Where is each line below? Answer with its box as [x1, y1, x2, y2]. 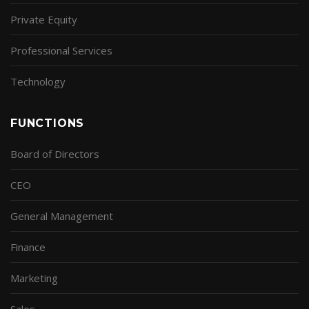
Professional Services [10, 43, 112, 57]
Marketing [10, 270, 58, 285]
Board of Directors [10, 146, 99, 161]
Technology [10, 74, 66, 88]
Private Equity [10, 12, 77, 26]
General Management [10, 208, 113, 223]
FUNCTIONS [10, 116, 85, 130]
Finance [10, 239, 46, 254]
